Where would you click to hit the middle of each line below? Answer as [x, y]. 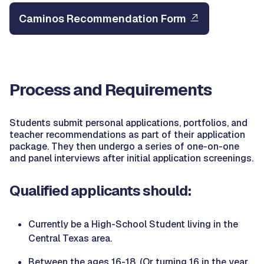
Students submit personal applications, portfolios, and [128, 123]
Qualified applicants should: [100, 190]
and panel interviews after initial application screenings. [131, 158]
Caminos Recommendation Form [103, 18]
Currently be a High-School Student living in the [133, 224]
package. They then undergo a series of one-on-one [124, 146]
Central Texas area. [70, 238]
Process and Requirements [110, 89]
